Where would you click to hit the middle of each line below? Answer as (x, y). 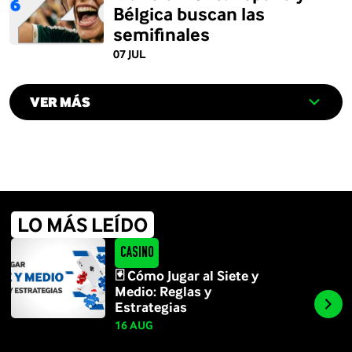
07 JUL (129, 54)
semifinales (161, 34)
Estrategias (151, 307)
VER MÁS (60, 102)
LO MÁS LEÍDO (82, 224)
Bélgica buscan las (189, 13)
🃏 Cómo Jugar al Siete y (187, 275)
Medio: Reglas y (163, 291)
